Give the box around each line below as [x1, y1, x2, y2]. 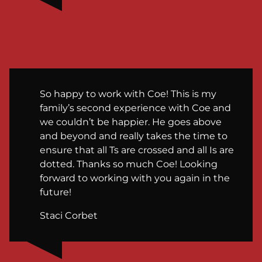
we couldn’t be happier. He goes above [40, 116, 222, 127]
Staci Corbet [40, 209, 98, 221]
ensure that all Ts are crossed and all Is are [40, 144, 234, 156]
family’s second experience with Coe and [40, 102, 231, 113]
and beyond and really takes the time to [40, 130, 227, 142]
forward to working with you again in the [40, 172, 230, 184]
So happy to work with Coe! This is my [40, 88, 216, 99]
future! [40, 186, 71, 198]
